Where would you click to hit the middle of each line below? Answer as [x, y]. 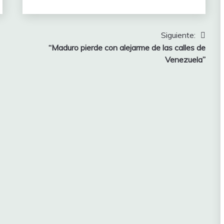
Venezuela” [185, 59]
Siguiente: [178, 35]
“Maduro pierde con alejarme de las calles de [127, 47]
